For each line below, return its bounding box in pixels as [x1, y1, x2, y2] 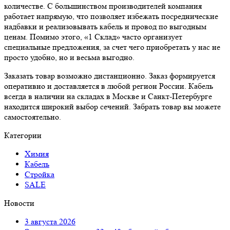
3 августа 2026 [25, 216, 75, 226]
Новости [4, 198, 34, 208]
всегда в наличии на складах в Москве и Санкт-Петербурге [4, 91, 212, 101]
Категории [4, 130, 42, 140]
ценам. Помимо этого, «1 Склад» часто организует [4, 31, 182, 42]
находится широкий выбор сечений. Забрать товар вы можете [4, 101, 221, 111]
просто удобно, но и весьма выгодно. [4, 52, 135, 62]
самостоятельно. [4, 111, 61, 122]
